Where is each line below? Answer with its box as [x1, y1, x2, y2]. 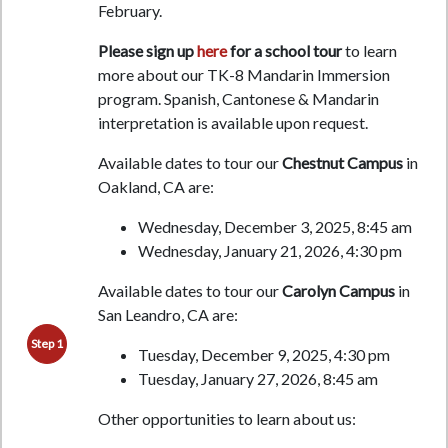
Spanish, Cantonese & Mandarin [163, 89, 379, 109]
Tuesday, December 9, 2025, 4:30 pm [137, 345, 390, 365]
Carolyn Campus [281, 281, 395, 301]
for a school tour [226, 41, 342, 61]
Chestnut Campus [281, 153, 403, 173]
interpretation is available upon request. [97, 113, 368, 133]
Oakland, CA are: [97, 177, 214, 197]
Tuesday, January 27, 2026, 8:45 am [137, 369, 378, 389]
